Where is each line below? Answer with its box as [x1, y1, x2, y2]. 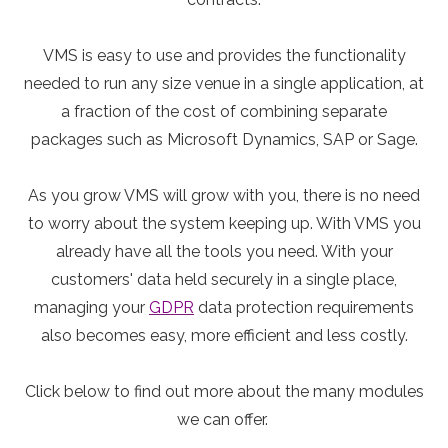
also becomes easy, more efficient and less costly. [40, 326, 408, 346]
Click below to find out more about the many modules [24, 382, 424, 402]
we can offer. [176, 410, 272, 430]
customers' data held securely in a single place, [51, 270, 397, 290]
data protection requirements [194, 298, 414, 318]
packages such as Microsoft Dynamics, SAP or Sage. [30, 130, 418, 150]
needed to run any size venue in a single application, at [24, 74, 424, 94]
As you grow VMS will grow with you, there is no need [28, 186, 420, 206]
